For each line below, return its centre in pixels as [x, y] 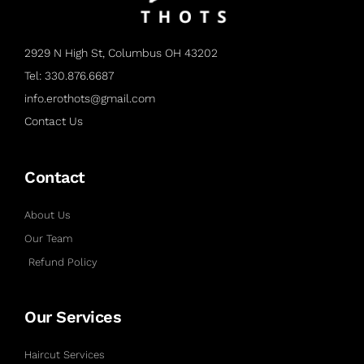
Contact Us [54, 121]
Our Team [48, 238]
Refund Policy [63, 262]
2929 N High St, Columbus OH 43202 [121, 52]
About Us [48, 214]
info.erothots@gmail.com [90, 98]
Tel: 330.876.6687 [69, 75]
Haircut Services [65, 354]
